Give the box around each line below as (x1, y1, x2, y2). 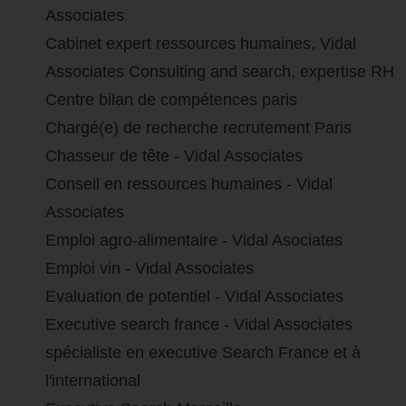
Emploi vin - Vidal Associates (45, 259, 254, 278)
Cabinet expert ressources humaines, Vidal (45, 34, 356, 53)
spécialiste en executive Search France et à (45, 343, 361, 362)
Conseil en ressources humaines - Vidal (45, 175, 333, 194)
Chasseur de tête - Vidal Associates (45, 147, 303, 166)
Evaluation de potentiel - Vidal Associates (45, 287, 343, 306)
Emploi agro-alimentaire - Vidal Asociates (45, 231, 343, 250)
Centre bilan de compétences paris (45, 91, 297, 110)
